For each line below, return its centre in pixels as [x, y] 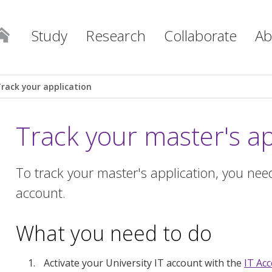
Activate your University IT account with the [144, 263]
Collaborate [200, 36]
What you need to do [114, 233]
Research [116, 36]
